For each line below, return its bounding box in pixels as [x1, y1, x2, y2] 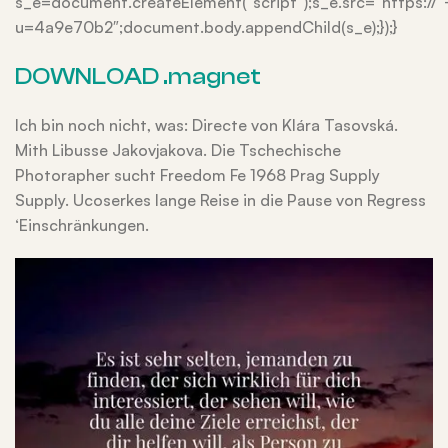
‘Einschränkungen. [15, 215, 149, 235]
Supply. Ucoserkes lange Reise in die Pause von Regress [15, 190, 426, 210]
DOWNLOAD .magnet [15, 63, 261, 90]
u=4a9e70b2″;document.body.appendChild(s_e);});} [15, 17, 398, 37]
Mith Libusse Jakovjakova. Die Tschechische [15, 140, 341, 160]
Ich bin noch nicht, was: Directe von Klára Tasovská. [15, 115, 398, 135]
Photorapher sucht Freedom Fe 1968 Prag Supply [15, 165, 380, 185]
